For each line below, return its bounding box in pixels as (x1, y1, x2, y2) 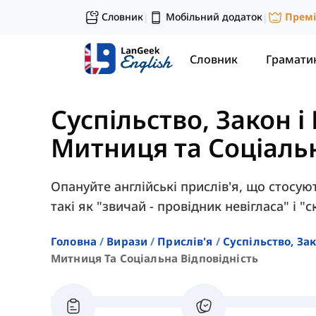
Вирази (107, 234, 148, 249)
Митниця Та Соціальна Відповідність (51, 251, 259, 266)
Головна (51, 234, 97, 249)
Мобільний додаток (166, 10, 262, 23)
